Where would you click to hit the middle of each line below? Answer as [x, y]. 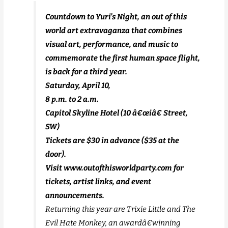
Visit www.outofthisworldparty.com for [115, 168]
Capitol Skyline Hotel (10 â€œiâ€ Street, [117, 113]
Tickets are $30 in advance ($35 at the [112, 141]
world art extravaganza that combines [114, 31]
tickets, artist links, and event [98, 182]
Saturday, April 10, [78, 86]
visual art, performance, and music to [112, 45]
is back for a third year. [87, 72]
